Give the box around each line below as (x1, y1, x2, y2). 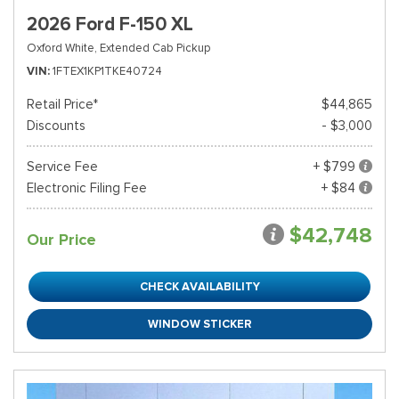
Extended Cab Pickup (100, 40, 210, 55)
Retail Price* (27, 96, 98, 112)
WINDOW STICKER (147, 316, 252, 331)
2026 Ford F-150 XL (27, 12, 193, 36)
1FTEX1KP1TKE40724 (53, 63, 162, 78)
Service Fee (27, 159, 98, 175)
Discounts (27, 118, 85, 134)
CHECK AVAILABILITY (139, 279, 260, 294)
